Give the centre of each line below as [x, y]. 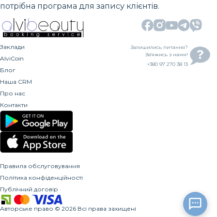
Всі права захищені [107, 209]
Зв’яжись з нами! [167, 54]
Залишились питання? [159, 47]
